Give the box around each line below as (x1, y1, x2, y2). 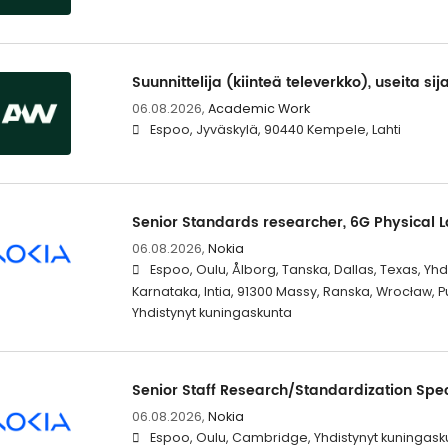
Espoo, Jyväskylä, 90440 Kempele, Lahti (149, 121, 401, 139)
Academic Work (207, 100, 310, 118)
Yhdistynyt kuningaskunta (131, 304, 292, 322)
